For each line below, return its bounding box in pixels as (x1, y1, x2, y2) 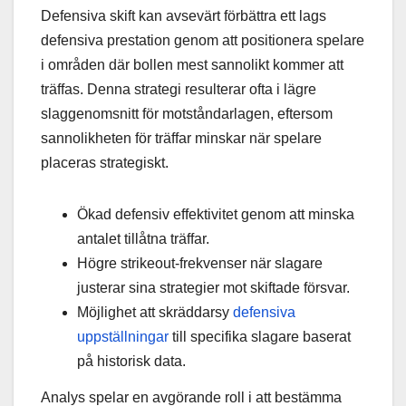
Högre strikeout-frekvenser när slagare (77, 255, 323, 271)
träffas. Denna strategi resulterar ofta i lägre (41, 81, 316, 97)
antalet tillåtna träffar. (77, 230, 209, 246)
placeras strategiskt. (41, 154, 169, 170)
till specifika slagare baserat (169, 328, 351, 344)
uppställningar (77, 328, 169, 344)
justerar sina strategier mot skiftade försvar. (77, 279, 350, 295)
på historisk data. (77, 353, 186, 369)
